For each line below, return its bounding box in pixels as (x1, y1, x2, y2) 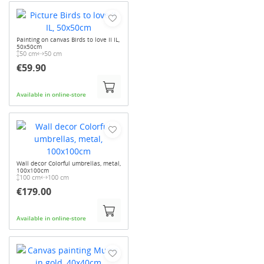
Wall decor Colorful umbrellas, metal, (16, 159, 121, 168)
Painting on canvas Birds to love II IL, (16, 35, 120, 44)
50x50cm (16, 42, 42, 51)
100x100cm (16, 166, 49, 175)
